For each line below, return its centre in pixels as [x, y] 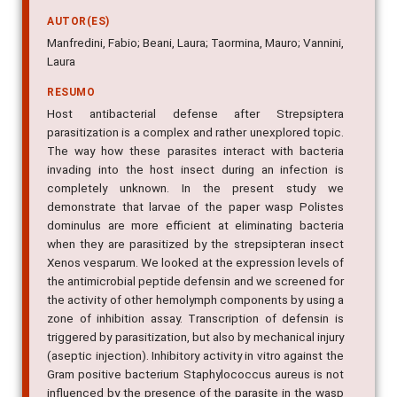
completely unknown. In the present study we [195, 188]
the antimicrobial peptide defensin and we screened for [195, 281]
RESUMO [71, 93]
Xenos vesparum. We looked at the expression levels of [195, 263]
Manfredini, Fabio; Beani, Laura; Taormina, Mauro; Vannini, [195, 43]
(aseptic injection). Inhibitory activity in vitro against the [195, 356]
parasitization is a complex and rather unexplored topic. [195, 132]
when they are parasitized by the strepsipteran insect [195, 244]
